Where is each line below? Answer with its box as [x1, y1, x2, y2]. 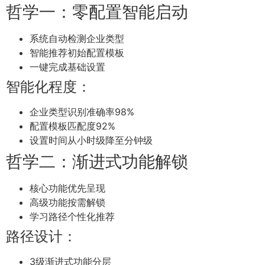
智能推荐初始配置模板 [30, 47, 124, 59]
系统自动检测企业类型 [30, 33, 124, 45]
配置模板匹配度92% [30, 120, 115, 132]
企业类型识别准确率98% [30, 106, 134, 118]
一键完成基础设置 [30, 61, 105, 73]
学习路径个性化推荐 [30, 211, 115, 223]
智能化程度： [6, 78, 91, 96]
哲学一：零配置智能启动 [6, 2, 188, 22]
